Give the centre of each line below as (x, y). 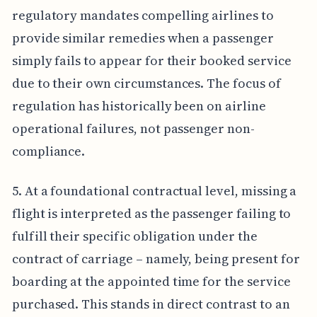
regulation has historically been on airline (139, 105)
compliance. (48, 151)
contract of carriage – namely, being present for (156, 258)
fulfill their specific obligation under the (134, 236)
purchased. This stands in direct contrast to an (151, 304)
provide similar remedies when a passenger (143, 38)
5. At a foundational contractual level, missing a (154, 190)
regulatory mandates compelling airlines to (143, 15)
